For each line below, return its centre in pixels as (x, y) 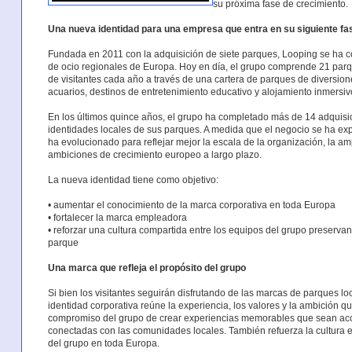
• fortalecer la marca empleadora (117, 217)
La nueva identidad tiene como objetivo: (133, 180)
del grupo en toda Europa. (103, 343)
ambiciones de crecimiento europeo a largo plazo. (154, 154)
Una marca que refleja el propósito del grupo (147, 268)
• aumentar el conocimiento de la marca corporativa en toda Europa (191, 205)
